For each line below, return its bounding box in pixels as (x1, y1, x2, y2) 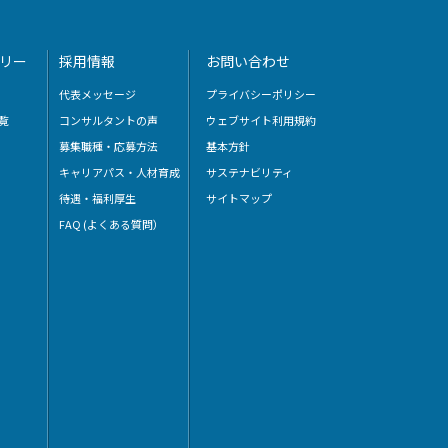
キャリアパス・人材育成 (59, 164, 181, 180)
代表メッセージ (59, 86, 137, 102)
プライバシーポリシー (205, 86, 316, 102)
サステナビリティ (205, 164, 293, 180)
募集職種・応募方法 (59, 138, 159, 154)
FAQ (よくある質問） (59, 216, 165, 232)
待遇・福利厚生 (59, 190, 137, 206)
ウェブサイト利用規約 (205, 112, 316, 128)
